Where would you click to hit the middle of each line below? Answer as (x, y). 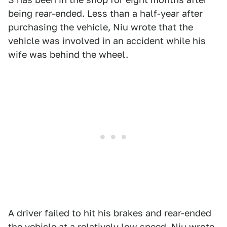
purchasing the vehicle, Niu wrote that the (101, 27)
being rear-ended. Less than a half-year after (105, 13)
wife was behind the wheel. (68, 54)
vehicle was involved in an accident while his (107, 41)
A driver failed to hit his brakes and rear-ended (110, 213)
